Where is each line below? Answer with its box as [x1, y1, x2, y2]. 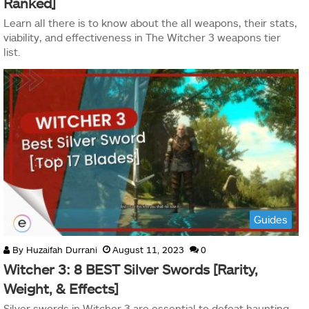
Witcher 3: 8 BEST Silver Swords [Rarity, [3, 260, 258, 277]
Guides [254, 212, 288, 226]
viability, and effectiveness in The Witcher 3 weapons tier [3, 31, 281, 44]
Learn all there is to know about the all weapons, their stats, [3, 17, 297, 30]
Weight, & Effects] [3, 279, 119, 297]
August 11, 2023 [112, 243, 184, 255]
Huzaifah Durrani [26, 243, 97, 255]
